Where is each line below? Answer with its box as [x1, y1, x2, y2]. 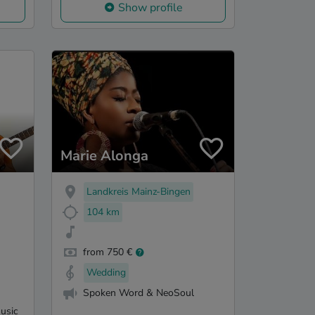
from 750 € [83, 245, 132, 259]
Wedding [86, 266, 126, 280]
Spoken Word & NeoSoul [83, 285, 194, 300]
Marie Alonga [60, 146, 148, 165]
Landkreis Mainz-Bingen [86, 184, 191, 198]
